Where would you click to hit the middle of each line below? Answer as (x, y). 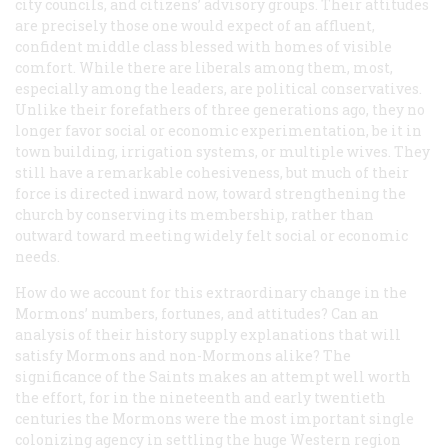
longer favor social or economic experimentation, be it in (218, 130)
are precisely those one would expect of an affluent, (195, 25)
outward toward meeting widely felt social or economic (211, 235)
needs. (37, 256)
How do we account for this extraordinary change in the (211, 292)
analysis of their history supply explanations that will (208, 334)
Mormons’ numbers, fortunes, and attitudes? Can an (197, 313)
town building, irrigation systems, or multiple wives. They (222, 151)
